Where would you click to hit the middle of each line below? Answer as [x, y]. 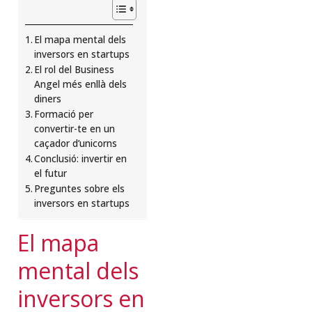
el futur [51, 174]
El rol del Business [75, 70]
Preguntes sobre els [80, 189]
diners [48, 99]
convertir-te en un [75, 129]
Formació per [64, 115]
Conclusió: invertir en [81, 159]
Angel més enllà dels [81, 85]
